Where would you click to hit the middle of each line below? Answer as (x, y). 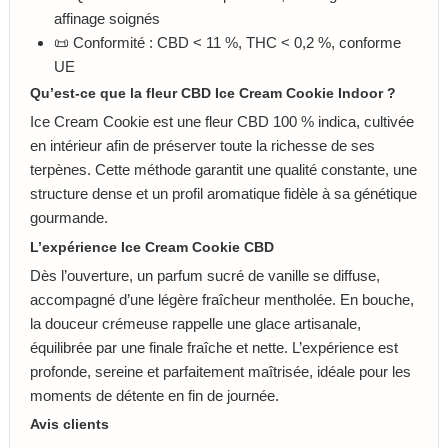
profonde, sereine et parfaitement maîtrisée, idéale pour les (220, 371)
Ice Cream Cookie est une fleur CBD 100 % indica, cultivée (222, 122)
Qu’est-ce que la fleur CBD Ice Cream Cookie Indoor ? (213, 94)
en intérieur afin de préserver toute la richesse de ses (202, 146)
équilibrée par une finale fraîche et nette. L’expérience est (214, 347)
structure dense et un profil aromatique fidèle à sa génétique (223, 194)
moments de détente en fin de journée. (154, 395)
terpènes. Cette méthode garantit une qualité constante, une (223, 170)
